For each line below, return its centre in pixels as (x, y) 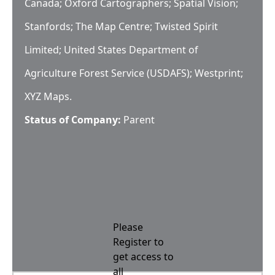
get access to (143, 257)
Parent (139, 120)
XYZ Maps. (48, 96)
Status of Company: (73, 120)
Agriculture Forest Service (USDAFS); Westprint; (134, 73)
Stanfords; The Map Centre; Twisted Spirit (121, 26)
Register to (138, 242)
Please (128, 227)
